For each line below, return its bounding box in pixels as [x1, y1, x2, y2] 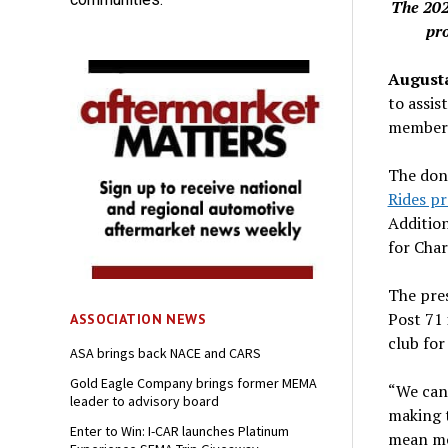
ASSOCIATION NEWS [70, 310, 207, 329]
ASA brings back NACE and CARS [70, 344, 262, 363]
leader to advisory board [70, 392, 220, 411]
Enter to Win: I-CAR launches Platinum [70, 422, 290, 441]
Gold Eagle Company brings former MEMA [70, 374, 318, 393]
